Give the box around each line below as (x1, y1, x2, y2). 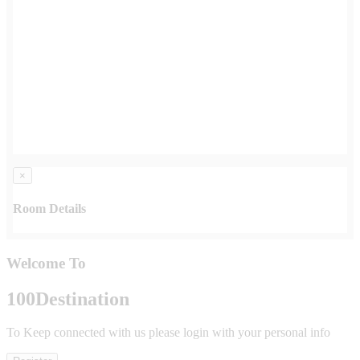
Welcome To (6, 254, 86, 272)
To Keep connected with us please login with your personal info (6, 325, 330, 340)
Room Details (13, 201, 86, 215)
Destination (35, 288, 129, 309)
